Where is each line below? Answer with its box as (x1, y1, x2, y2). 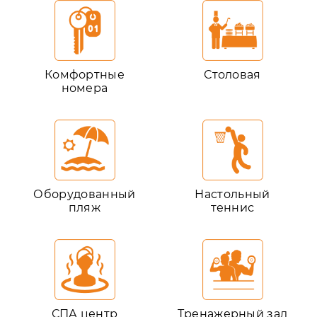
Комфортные (44, 68, 125, 81)
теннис (210, 201, 255, 214)
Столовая (204, 68, 261, 81)
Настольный (195, 188, 270, 201)
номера (61, 81, 108, 95)
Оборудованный (33, 188, 136, 201)
